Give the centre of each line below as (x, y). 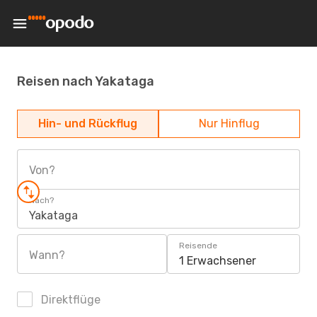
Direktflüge (69, 300)
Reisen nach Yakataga (86, 81)
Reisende (198, 246)
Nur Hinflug (229, 123)
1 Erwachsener (218, 261)
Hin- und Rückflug (88, 123)
